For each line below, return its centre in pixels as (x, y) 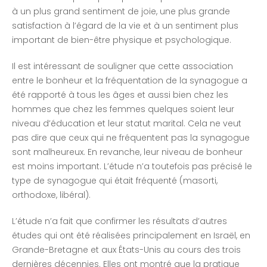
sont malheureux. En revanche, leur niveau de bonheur (127, 152)
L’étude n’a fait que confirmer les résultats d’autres (119, 221)
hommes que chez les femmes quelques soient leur (123, 109)
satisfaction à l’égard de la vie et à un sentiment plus (125, 26)
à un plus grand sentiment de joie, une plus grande (121, 12)
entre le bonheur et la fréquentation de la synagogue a (130, 81)
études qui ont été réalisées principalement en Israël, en (131, 236)
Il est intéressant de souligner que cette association (122, 66)
